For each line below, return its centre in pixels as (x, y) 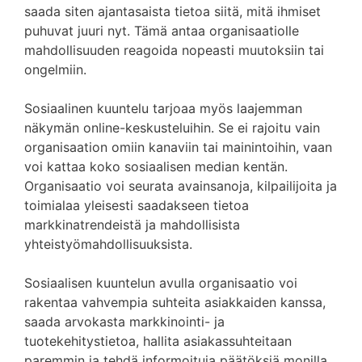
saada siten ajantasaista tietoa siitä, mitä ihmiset (173, 11)
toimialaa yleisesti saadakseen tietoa (137, 205)
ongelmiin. (55, 69)
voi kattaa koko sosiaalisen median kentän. (156, 166)
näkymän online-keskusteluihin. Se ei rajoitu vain (172, 128)
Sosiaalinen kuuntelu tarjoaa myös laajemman (163, 108)
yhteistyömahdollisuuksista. (108, 244)
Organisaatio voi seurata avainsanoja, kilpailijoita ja (181, 186)
